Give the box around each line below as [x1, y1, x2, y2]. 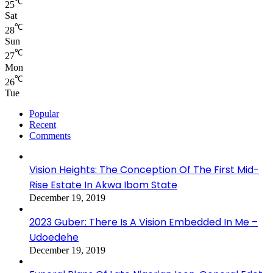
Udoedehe [29, 230, 79, 244]
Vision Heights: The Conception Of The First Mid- [29, 162, 259, 177]
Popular [29, 108, 59, 119]
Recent [29, 119, 56, 130]
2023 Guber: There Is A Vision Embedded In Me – [29, 214, 258, 229]
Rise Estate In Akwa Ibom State [29, 177, 177, 192]
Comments [29, 130, 71, 141]
